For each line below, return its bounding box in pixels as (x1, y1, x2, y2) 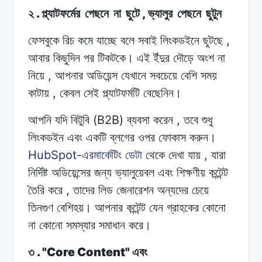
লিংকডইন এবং (28, 130, 82, 144)
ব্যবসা (127, 113, 150, 126)
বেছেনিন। (143, 86, 181, 99)
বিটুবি (71, 113, 89, 126)
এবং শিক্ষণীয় (158, 166, 205, 179)
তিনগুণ (28, 201, 53, 214)
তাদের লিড (73, 183, 113, 196)
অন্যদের (157, 183, 188, 196)
